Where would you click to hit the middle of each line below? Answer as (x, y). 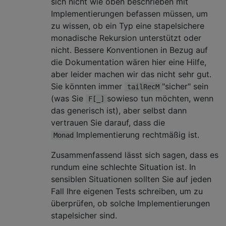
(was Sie (68, 98)
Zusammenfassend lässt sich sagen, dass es (135, 155)
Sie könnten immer (88, 86)
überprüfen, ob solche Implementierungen (130, 203)
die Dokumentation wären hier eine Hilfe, (129, 62)
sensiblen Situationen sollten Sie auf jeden (131, 179)
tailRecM (143, 87)
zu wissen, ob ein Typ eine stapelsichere (128, 25)
